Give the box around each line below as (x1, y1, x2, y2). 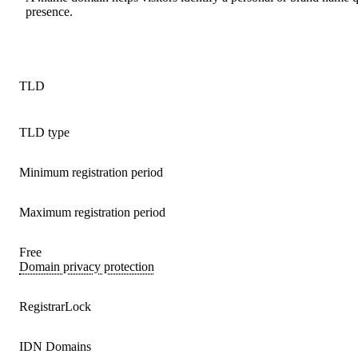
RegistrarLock (19, 300, 91, 313)
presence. (26, 5, 73, 18)
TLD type (19, 125, 70, 139)
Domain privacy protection (19, 260, 154, 273)
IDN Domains (19, 340, 91, 353)
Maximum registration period (19, 205, 165, 219)
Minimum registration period (19, 165, 163, 179)
